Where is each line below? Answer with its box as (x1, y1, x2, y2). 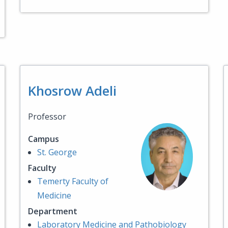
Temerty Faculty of (37, 176, 108, 187)
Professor (28, 111, 66, 122)
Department (28, 206, 77, 217)
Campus (28, 133, 59, 145)
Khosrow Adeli (28, 81, 117, 100)
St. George (37, 147, 77, 158)
